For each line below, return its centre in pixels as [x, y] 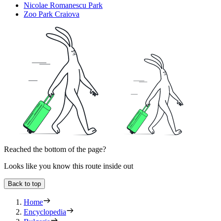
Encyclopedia [45, 212]
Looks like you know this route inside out [69, 166]
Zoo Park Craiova [52, 14]
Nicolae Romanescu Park [63, 5]
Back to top [24, 184]
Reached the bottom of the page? [55, 149]
